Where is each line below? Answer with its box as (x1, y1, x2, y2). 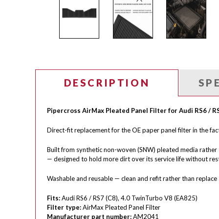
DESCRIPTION (64, 76, 150, 88)
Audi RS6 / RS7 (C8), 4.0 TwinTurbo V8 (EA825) (60, 194, 197, 202)
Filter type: (47, 203, 81, 211)
